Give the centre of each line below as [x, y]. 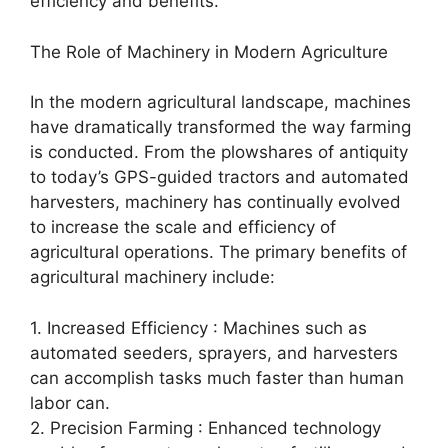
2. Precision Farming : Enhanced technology [205, 427]
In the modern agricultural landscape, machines [220, 102]
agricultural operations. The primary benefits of [218, 252]
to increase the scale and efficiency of [183, 227]
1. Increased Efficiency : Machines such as [198, 327]
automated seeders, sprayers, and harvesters [214, 352]
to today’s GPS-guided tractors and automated [219, 177]
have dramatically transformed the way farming [220, 127]
